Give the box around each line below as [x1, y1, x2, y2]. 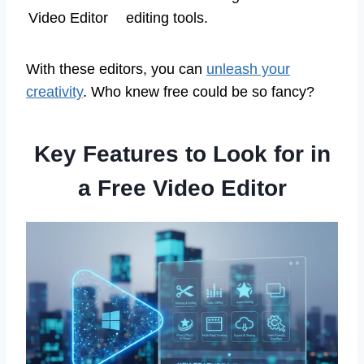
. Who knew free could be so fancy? [83, 84, 314, 101]
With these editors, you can [26, 61, 206, 78]
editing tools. [126, 10, 208, 27]
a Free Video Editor [77, 175, 287, 201]
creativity [26, 84, 83, 101]
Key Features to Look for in [33, 141, 331, 167]
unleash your [206, 61, 290, 78]
